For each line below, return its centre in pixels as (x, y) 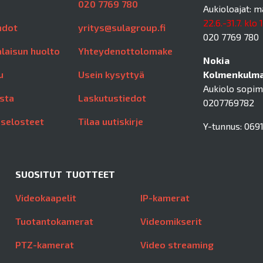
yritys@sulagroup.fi (122, 28)
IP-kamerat (165, 198)
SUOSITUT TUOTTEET (65, 174)
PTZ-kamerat (45, 245)
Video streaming (177, 245)
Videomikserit (171, 221)
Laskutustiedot (112, 98)
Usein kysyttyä (111, 75)
